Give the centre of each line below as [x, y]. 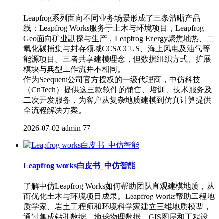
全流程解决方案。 [55, 110]
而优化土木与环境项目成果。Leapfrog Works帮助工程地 [119, 197]
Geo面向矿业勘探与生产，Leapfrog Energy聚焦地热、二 [119, 38]
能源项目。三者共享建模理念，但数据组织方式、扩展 [117, 59]
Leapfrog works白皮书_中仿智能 [79, 165]
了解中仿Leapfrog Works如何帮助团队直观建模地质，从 [119, 186]
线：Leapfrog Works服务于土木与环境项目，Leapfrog [114, 28]
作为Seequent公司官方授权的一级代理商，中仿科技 [112, 79]
